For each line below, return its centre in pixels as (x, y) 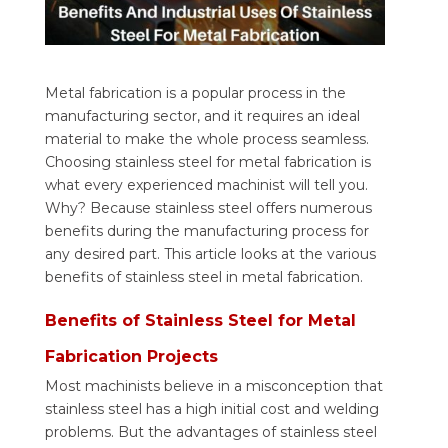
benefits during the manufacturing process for (206, 231)
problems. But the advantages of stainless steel (210, 432)
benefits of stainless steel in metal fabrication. (203, 277)
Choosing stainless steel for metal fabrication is (207, 162)
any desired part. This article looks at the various (210, 254)
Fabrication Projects (131, 357)
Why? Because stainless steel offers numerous (208, 208)
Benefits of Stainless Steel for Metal (200, 321)
